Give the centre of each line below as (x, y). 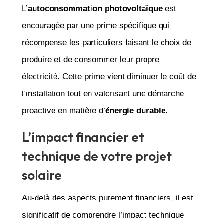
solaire (42, 175)
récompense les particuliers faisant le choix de (106, 42)
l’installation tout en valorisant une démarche (103, 93)
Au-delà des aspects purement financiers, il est (107, 198)
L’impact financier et (83, 137)
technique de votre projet (97, 156)
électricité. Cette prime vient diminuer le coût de (109, 76)
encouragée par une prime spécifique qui (95, 25)
